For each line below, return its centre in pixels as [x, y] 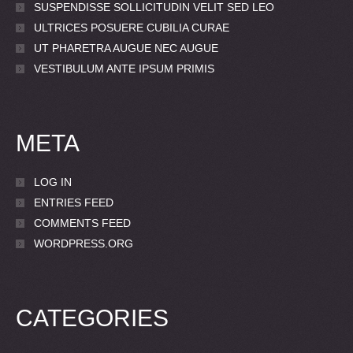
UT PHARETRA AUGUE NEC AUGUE [126, 48]
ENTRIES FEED [74, 203]
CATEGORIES [92, 318]
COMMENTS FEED [82, 223]
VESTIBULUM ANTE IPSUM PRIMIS [124, 69]
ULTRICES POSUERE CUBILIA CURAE [132, 28]
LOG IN [53, 182]
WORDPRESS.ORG [84, 244]
